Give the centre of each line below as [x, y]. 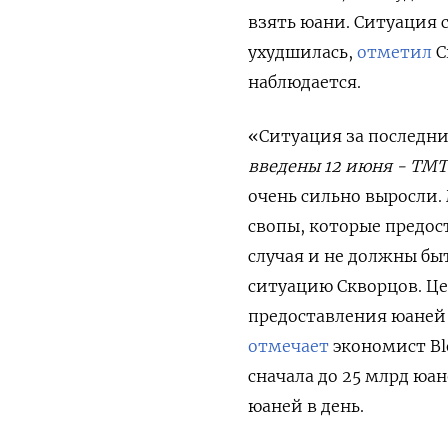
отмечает [288, 346]
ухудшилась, [302, 52]
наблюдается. [304, 82]
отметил [394, 52]
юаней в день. [306, 406]
